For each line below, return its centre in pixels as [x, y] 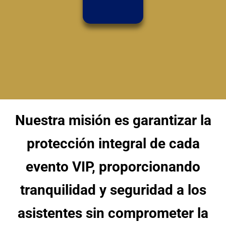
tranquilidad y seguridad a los [113, 190]
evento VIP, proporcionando [113, 166]
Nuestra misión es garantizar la [113, 120]
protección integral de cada [113, 143]
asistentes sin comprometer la [113, 213]
